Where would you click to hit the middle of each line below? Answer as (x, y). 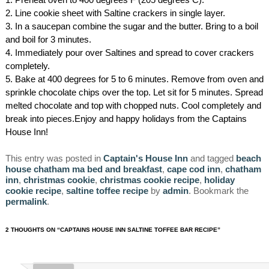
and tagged (212, 159)
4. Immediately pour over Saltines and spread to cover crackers (129, 53)
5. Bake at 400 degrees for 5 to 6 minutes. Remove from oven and (134, 79)
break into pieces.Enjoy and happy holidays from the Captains (126, 119)
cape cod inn (193, 169)
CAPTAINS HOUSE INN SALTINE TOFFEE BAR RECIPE (138, 229)
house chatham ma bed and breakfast (83, 169)
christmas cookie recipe (149, 180)
